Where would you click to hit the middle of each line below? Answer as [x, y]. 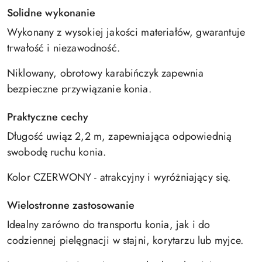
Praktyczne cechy [48, 117]
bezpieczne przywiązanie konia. [79, 89]
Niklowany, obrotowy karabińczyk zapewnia [106, 73]
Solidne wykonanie [51, 13]
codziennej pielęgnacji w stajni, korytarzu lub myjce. [125, 240]
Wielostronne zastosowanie [71, 205]
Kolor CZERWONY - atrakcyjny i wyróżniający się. [119, 177]
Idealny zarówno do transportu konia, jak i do [109, 225]
